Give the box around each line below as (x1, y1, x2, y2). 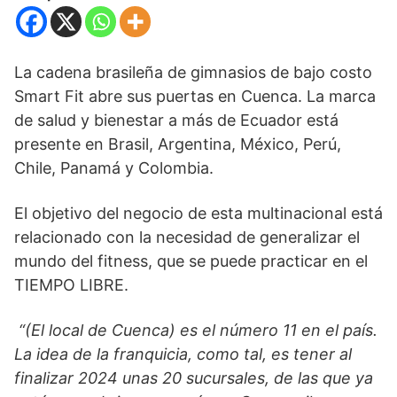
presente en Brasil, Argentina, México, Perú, (14, 135, 341, 154)
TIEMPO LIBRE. (14, 276, 128, 295)
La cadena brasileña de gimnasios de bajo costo (14, 63, 372, 82)
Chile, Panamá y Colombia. (14, 159, 214, 178)
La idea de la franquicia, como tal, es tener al (14, 345, 352, 364)
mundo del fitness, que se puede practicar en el (14, 252, 368, 271)
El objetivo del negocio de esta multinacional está (14, 204, 383, 223)
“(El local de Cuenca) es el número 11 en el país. (19, 321, 378, 340)
